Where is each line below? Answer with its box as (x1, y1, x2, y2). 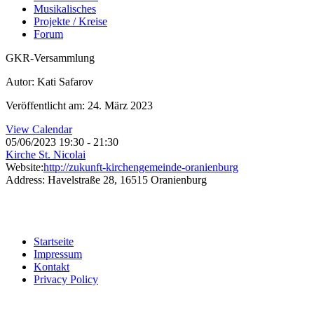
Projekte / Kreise (34, 15, 107, 27)
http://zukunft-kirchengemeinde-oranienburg (43, 161, 238, 173)
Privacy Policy (34, 273, 98, 285)
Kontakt (34, 260, 69, 273)
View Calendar (6, 123, 72, 135)
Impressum (34, 247, 82, 260)
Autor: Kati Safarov (6, 75, 93, 88)
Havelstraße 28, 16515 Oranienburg (48, 173, 207, 186)
